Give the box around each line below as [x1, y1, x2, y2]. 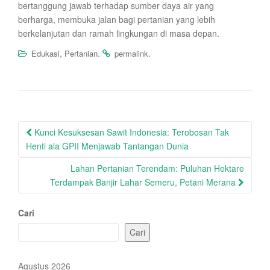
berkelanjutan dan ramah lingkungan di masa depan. [18, 27, 219, 39]
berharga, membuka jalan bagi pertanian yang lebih [18, 13, 215, 25]
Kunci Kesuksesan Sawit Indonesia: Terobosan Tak [32, 126, 229, 138]
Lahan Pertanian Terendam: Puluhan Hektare [71, 162, 244, 174]
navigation [17, 136, 95, 160]
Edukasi [31, 48, 60, 59]
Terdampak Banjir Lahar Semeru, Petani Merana [50, 176, 238, 188]
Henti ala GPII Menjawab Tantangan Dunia [26, 140, 189, 152]
